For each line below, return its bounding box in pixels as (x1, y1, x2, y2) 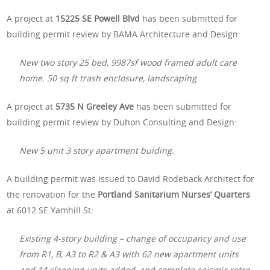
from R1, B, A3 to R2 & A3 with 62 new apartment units (19, 248, 239, 260)
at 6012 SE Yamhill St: (7, 204, 94, 216)
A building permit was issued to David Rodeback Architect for (7, 172, 255, 184)
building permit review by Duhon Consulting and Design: (7, 116, 237, 128)
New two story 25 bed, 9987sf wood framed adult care (19, 56, 237, 68)
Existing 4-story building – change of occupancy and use (19, 232, 246, 244)
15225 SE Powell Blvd (55, 12, 140, 24)
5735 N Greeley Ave (55, 100, 137, 112)
